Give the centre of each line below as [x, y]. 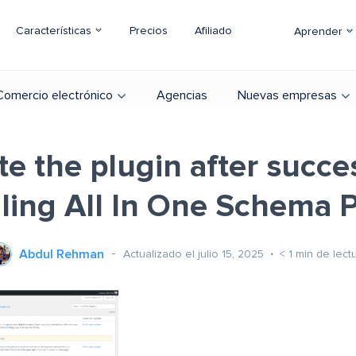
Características [55, 31]
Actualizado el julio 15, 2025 [195, 254]
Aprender [320, 32]
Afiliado [213, 31]
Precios [149, 31]
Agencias [182, 95]
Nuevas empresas [287, 95]
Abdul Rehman [62, 254]
